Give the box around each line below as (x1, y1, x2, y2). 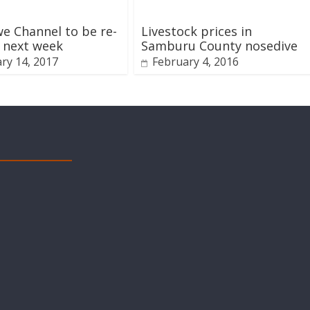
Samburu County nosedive (141, 37, 298, 54)
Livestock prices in (141, 22, 252, 39)
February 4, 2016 (152, 53, 239, 69)
